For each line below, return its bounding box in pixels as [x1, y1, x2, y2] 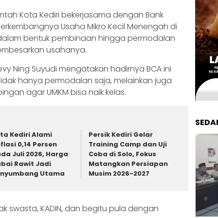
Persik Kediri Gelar [89, 130, 153, 140]
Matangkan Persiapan [89, 159, 168, 169]
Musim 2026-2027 [89, 169, 150, 179]
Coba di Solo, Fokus [89, 149, 157, 159]
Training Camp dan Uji [89, 140, 167, 149]
